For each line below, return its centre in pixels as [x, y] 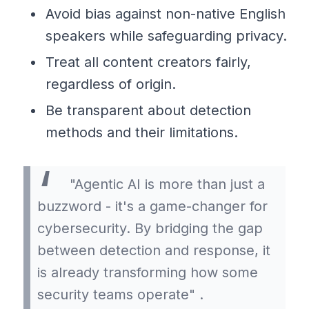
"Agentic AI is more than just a [165, 184]
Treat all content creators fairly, [148, 62]
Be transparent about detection [148, 110]
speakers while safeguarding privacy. [166, 36]
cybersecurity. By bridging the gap [150, 228]
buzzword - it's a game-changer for [152, 206]
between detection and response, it [154, 250]
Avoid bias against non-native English [166, 13]
